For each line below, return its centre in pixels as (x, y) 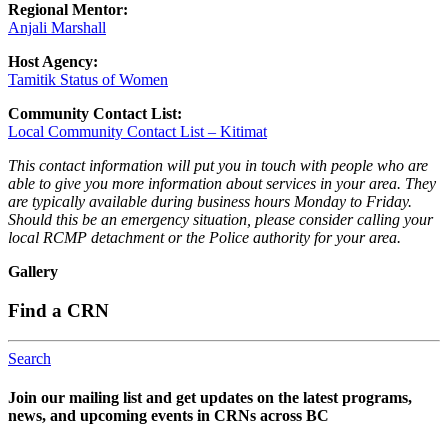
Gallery (33, 271)
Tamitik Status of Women (88, 79)
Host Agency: (53, 61)
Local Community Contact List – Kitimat (137, 131)
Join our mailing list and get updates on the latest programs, (210, 398)
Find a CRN (58, 310)
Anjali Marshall (57, 27)
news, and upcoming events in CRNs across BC (168, 416)
